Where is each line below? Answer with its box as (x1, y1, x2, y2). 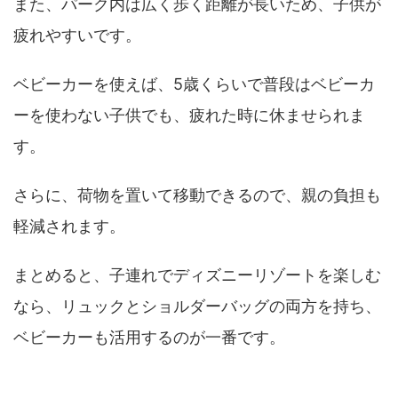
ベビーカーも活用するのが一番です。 (13, 328, 285, 347)
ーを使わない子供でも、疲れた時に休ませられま (13, 106, 365, 125)
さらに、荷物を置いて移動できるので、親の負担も (13, 186, 381, 205)
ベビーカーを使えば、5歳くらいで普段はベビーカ (13, 75, 375, 94)
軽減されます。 (13, 217, 125, 236)
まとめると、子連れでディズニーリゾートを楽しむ (13, 266, 381, 285)
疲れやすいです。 (13, 26, 141, 45)
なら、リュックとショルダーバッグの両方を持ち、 (13, 297, 381, 316)
